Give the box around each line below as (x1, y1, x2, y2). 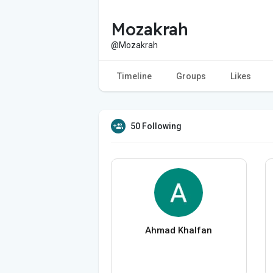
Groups (176, 71, 206, 81)
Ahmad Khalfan (145, 224, 213, 236)
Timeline (117, 71, 152, 81)
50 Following (130, 121, 182, 131)
